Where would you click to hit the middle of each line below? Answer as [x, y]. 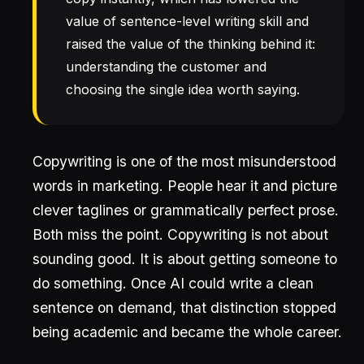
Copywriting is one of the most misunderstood [184, 161]
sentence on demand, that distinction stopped [184, 308]
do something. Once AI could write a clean [173, 283]
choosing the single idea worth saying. [183, 89]
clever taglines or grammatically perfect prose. [186, 210]
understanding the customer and [166, 67]
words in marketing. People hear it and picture [185, 186]
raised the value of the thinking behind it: [191, 44]
